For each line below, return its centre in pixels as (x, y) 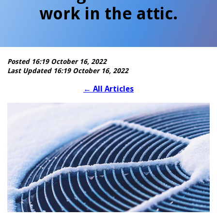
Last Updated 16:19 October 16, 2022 (68, 71)
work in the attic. (108, 14)
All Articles (113, 89)
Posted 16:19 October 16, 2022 (57, 62)
